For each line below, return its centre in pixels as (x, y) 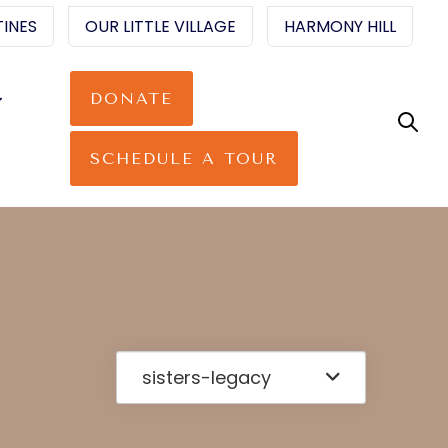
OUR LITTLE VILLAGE (160, 26)
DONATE (132, 98)
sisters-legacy (206, 377)
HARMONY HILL (340, 26)
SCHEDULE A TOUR (184, 158)
